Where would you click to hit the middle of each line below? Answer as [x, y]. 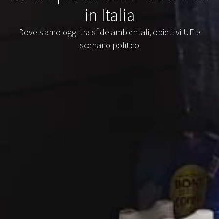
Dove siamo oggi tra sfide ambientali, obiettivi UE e [109, 32]
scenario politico [109, 45]
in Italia [109, 15]
